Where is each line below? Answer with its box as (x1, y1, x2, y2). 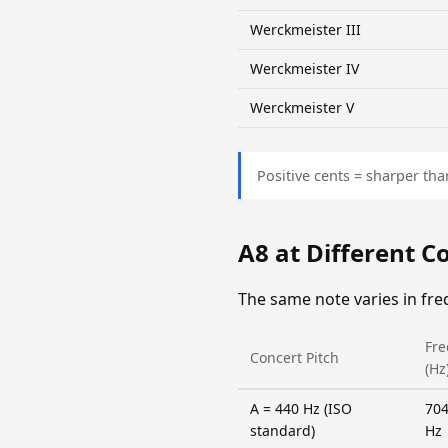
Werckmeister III (250, 19, 361, 39)
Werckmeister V (250, 97, 354, 117)
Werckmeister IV (250, 58, 359, 78)
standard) (250, 420, 315, 440)
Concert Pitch (250, 347, 339, 367)
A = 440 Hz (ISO (250, 398, 352, 418)
